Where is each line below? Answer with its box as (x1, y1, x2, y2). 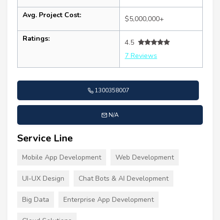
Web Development (115, 152, 174, 162)
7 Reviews (125, 51, 157, 60)
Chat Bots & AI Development (79, 173, 168, 183)
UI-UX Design (22, 173, 64, 183)
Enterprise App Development (63, 194, 154, 204)
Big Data (22, 194, 49, 204)
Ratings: (23, 33, 50, 43)
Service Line (17, 131, 73, 145)
